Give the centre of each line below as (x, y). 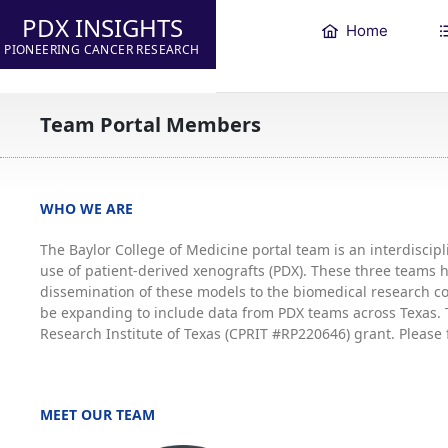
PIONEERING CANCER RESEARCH (102, 49)
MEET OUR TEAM (97, 414)
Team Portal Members (150, 124)
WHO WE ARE (86, 208)
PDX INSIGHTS (102, 27)
